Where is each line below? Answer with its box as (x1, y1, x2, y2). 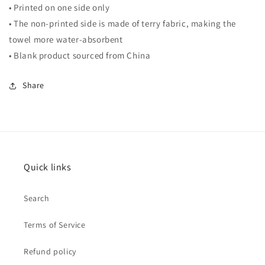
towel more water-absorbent (9, 34, 123, 45)
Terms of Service (24, 219, 86, 230)
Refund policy (24, 246, 76, 257)
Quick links (24, 161, 72, 173)
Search (24, 193, 50, 203)
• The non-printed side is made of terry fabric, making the (9, 18, 236, 29)
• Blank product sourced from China (9, 50, 151, 61)
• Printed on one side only (9, 2, 110, 13)
